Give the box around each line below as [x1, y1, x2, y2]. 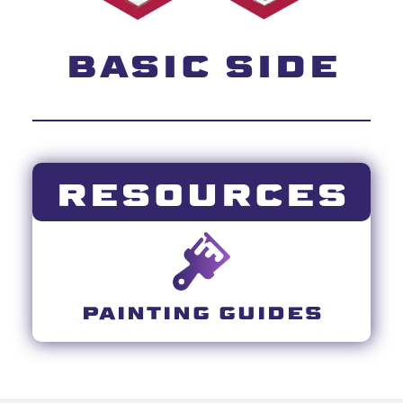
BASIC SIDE [64, 42, 339, 84]
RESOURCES [55, 172, 348, 213]
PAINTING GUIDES [80, 299, 323, 323]
